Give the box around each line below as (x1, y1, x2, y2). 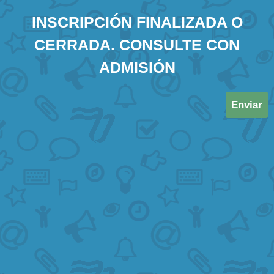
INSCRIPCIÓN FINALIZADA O (31, 13, 243, 31)
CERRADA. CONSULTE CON (34, 36, 240, 53)
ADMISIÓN (98, 59, 176, 76)
